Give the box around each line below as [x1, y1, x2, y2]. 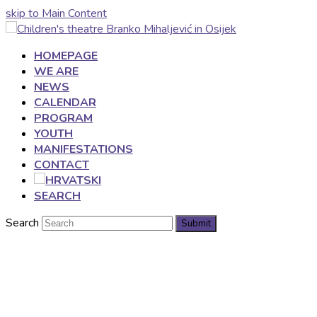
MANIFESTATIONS [34, 142, 133, 157]
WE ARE [34, 64, 79, 79]
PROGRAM [34, 110, 93, 126]
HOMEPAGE [34, 48, 98, 64]
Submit [181, 217, 211, 230]
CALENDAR [34, 95, 96, 110]
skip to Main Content [6, 6, 107, 21]
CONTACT [34, 157, 89, 173]
